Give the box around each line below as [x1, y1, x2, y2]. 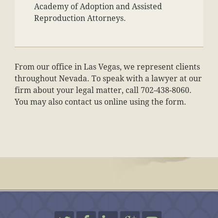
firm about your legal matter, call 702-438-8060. [15, 87, 192, 95]
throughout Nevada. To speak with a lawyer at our [15, 75, 202, 83]
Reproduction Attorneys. [34, 15, 126, 23]
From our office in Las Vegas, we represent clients [15, 64, 200, 72]
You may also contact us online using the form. [15, 99, 186, 107]
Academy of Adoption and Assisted [34, 3, 162, 11]
